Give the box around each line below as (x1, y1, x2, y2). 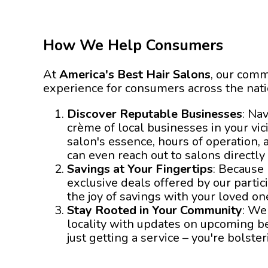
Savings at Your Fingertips (67, 160, 213, 177)
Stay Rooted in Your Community (67, 202, 242, 218)
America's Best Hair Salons (59, 66, 211, 83)
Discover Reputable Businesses (67, 105, 242, 122)
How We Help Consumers (43, 35, 223, 56)
